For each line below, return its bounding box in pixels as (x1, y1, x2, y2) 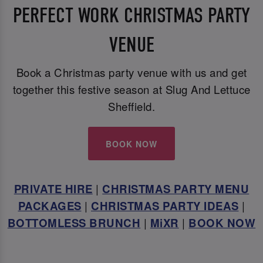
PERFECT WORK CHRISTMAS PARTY (13, 3, 250, 28)
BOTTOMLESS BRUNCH (7, 215, 141, 231)
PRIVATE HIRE (14, 181, 93, 197)
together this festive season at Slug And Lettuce (12, 81, 251, 97)
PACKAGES (18, 198, 82, 214)
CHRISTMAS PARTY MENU (102, 181, 249, 197)
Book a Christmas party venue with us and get (16, 64, 247, 80)
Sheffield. (108, 98, 155, 114)
